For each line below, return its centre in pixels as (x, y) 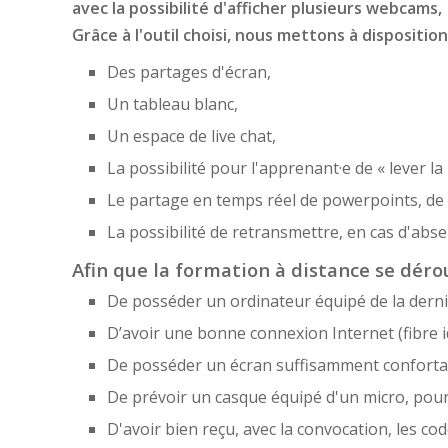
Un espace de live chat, (191, 135)
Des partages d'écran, (189, 71)
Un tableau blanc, (172, 103)
